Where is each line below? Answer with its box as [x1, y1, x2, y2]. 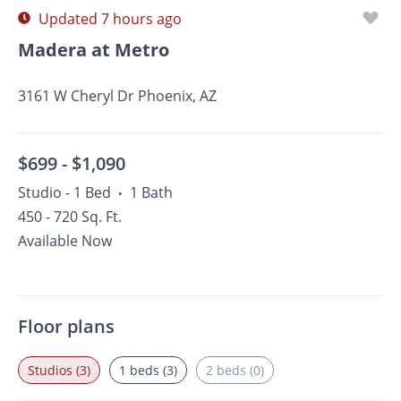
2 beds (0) [206, 362, 264, 379]
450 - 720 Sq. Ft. [18, 207, 122, 226]
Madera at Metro [18, 38, 169, 62]
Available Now [18, 231, 112, 251]
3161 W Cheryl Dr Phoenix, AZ [18, 86, 217, 106]
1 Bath [130, 183, 173, 202]
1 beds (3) [119, 362, 177, 379]
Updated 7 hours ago [35, 9, 182, 29]
